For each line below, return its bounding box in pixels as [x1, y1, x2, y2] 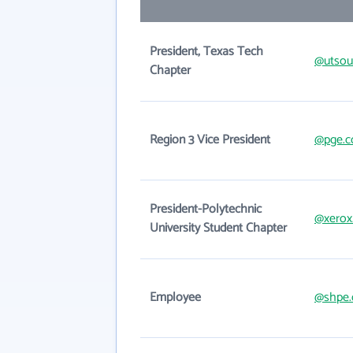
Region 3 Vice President [150, 129, 270, 150]
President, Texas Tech [150, 41, 263, 62]
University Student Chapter [150, 217, 287, 239]
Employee [150, 287, 201, 308]
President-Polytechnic [150, 199, 262, 220]
